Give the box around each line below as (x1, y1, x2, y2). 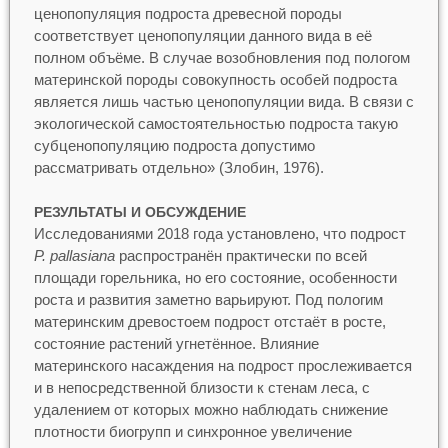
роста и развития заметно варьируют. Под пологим (33, 291, 383, 309)
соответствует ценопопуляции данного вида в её (33, 26, 372, 44)
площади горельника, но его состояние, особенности (33, 269, 397, 287)
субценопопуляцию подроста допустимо (33, 136, 315, 154)
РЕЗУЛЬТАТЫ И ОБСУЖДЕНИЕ (33, 204, 246, 221)
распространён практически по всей (114, 247, 367, 265)
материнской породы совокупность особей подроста (33, 70, 397, 88)
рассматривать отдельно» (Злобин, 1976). (33, 158, 324, 176)
